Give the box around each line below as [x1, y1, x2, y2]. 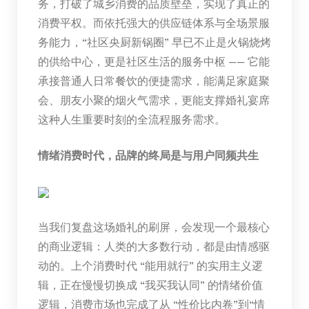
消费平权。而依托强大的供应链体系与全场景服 [37, 14, 270, 30]
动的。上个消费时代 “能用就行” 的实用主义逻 [37, 257, 263, 272]
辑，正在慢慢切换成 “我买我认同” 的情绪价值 [37, 277, 263, 292]
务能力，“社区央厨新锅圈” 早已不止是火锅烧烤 [37, 34, 271, 49]
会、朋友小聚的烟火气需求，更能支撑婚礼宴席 [37, 92, 270, 107]
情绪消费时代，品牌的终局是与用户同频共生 [37, 147, 259, 162]
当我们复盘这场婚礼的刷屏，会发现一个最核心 [37, 219, 270, 234]
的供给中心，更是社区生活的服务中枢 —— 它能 [37, 53, 270, 68]
